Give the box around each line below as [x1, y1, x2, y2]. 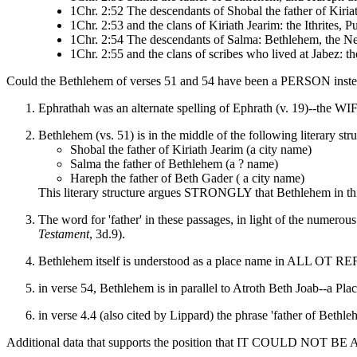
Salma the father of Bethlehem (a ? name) [70, 156, 278, 171]
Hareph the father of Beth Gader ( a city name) [70, 171, 304, 185]
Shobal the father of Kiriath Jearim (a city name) [70, 142, 312, 156]
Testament [38, 226, 89, 241]
